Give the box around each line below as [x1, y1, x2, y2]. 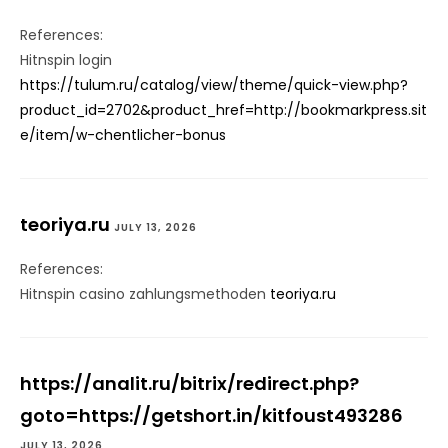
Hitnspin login [20, 50, 112, 71]
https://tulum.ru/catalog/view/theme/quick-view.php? [20, 75, 408, 96]
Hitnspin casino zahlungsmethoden [20, 284, 270, 305]
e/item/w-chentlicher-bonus [20, 125, 226, 146]
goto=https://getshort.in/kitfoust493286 [20, 403, 403, 429]
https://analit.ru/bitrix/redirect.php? [20, 371, 359, 397]
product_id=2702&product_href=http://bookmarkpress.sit [20, 100, 427, 121]
